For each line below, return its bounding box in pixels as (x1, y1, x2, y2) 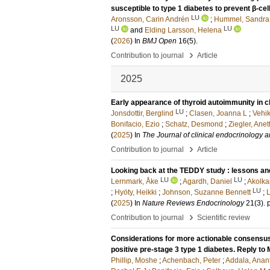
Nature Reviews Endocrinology (142, 199, 244, 207)
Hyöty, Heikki (115, 188, 157, 196)
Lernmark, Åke (111, 177, 159, 186)
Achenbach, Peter (162, 256, 221, 265)
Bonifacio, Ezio (111, 120, 160, 128)
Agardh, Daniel (183, 177, 232, 186)
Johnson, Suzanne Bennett (162, 188, 251, 196)
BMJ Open (142, 37, 177, 45)
